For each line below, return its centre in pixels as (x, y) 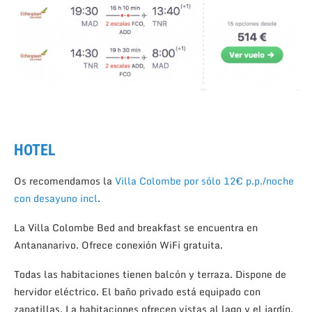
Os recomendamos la (64, 181)
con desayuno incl (56, 198)
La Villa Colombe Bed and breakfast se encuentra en (136, 228)
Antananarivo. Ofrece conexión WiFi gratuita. (118, 245)
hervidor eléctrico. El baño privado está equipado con (137, 292)
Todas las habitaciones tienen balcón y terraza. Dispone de (150, 274)
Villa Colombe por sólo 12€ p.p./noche (204, 181)
